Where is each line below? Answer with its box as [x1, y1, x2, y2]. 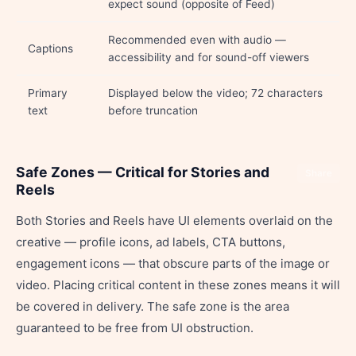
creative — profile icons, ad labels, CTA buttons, [16, 234, 285, 250]
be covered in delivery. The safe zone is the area [16, 299, 289, 314]
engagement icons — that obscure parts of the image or [16, 256, 330, 271]
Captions [28, 42, 73, 55]
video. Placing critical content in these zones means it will [16, 277, 340, 292]
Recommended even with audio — [108, 33, 286, 46]
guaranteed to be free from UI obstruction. [16, 320, 253, 335]
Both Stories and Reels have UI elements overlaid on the [16, 213, 333, 228]
